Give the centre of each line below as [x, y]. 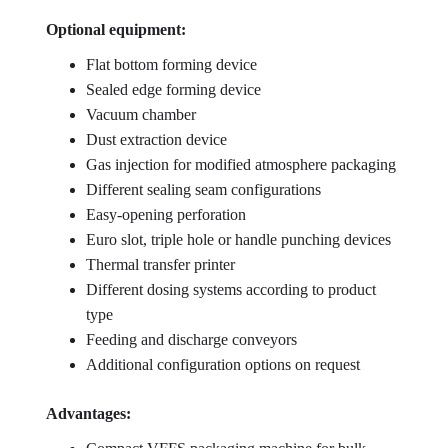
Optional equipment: [116, 29]
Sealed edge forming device [173, 89]
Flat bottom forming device [171, 64]
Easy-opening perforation [166, 214]
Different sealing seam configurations [203, 189]
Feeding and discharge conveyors [191, 339]
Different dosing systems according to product [231, 289]
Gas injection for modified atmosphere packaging [241, 164]
